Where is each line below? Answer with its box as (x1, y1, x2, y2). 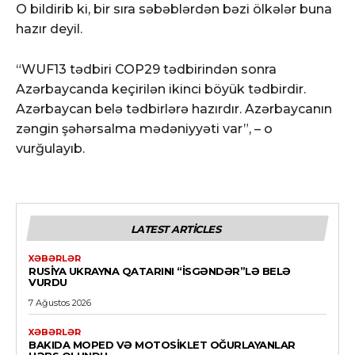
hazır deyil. (16, 21, 82, 36)
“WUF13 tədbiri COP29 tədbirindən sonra (16, 61, 277, 77)
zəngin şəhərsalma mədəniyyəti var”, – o (16, 120, 273, 136)
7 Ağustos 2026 (29, 296, 91, 308)
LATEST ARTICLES (130, 222, 221, 235)
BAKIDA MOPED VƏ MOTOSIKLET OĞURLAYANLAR (29, 338, 296, 351)
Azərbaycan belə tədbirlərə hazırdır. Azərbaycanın (16, 101, 332, 116)
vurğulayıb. (16, 140, 85, 156)
